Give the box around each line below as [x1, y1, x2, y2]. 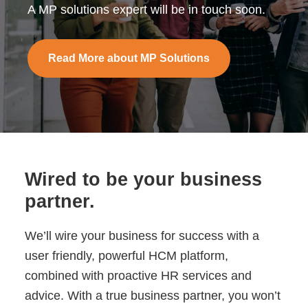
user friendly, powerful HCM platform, [24, 248, 228, 263]
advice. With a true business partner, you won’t [24, 288, 280, 302]
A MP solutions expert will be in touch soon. [27, 2, 266, 16]
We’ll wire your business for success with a [24, 228, 259, 243]
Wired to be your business [24, 168, 262, 190]
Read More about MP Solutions [48, 52, 210, 64]
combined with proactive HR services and [24, 268, 252, 283]
